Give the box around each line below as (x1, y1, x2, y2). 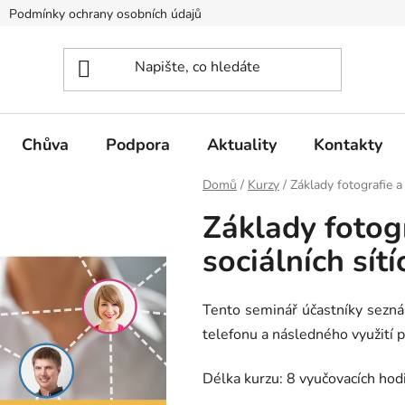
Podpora (106, 133, 170, 155)
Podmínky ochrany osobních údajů (9, 5, 202, 23)
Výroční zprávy (241, 5, 324, 23)
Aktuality (207, 133, 277, 155)
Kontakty (314, 133, 382, 155)
